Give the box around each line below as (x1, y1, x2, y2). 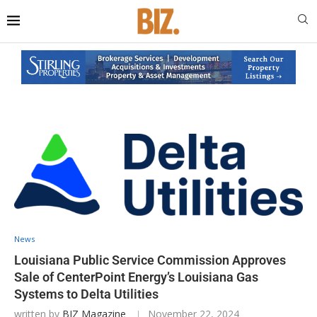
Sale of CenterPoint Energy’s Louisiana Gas (14, 269, 258, 284)
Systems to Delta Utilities (14, 286, 158, 301)
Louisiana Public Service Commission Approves (14, 252, 286, 267)
